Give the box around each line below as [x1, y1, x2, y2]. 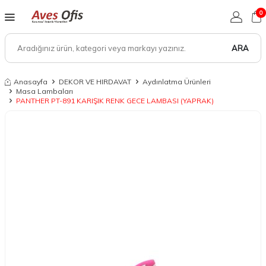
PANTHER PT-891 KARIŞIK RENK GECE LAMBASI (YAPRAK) [16, 96, 214, 105]
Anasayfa [14, 77, 47, 86]
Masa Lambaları [16, 87, 73, 96]
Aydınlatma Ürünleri [142, 77, 211, 86]
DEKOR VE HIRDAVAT [59, 77, 131, 86]
